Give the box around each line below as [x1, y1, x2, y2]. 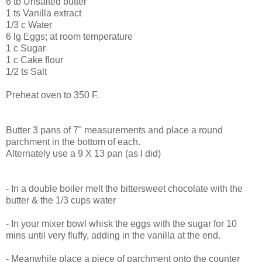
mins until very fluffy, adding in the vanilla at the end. [6, 230, 220, 241]
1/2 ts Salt [6, 67, 47, 77]
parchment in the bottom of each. [6, 137, 140, 147]
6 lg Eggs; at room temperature [6, 32, 133, 42]
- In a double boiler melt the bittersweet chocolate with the [6, 184, 243, 194]
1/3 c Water [6, 20, 52, 30]
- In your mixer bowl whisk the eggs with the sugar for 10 [6, 219, 237, 229]
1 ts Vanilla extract [6, 8, 81, 19]
